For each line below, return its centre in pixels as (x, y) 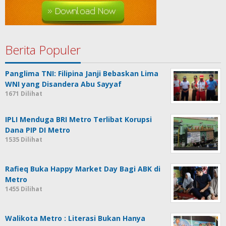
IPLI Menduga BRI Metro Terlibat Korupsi (78, 120)
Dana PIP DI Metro (38, 130)
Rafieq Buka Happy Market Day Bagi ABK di (83, 169)
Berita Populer (43, 50)
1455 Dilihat (24, 189)
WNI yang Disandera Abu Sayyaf (63, 84)
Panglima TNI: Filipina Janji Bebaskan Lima (82, 74)
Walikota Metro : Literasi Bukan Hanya (75, 218)
